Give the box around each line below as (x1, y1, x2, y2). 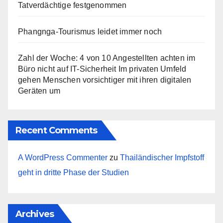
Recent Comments (15, 125, 98, 136)
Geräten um (18, 87, 60, 96)
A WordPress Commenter (18, 153, 108, 162)
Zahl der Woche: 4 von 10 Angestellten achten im (18, 54, 196, 63)
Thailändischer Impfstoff (120, 153, 204, 162)
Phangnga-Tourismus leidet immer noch (18, 27, 162, 36)
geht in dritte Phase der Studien (18, 168, 129, 177)
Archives (15, 209, 54, 220)
